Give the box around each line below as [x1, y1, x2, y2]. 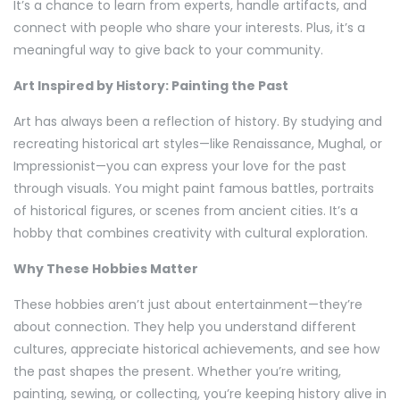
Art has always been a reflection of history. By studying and [13, 112, 382, 131]
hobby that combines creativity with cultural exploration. [13, 224, 368, 243]
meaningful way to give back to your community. [13, 41, 323, 60]
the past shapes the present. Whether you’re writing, [13, 362, 341, 381]
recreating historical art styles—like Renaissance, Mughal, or [13, 135, 382, 154]
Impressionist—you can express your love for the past [13, 157, 346, 176]
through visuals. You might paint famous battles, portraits [13, 179, 374, 198]
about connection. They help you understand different [13, 318, 356, 337]
